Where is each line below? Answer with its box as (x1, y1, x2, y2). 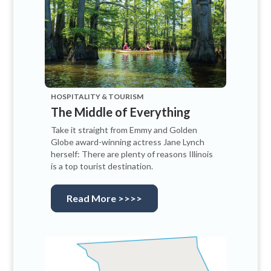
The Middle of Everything (51, 104, 191, 119)
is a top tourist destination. (51, 160, 153, 171)
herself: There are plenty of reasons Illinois (51, 148, 213, 159)
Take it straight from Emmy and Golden (51, 124, 197, 135)
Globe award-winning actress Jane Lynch (51, 136, 204, 147)
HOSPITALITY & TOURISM (51, 91, 143, 101)
